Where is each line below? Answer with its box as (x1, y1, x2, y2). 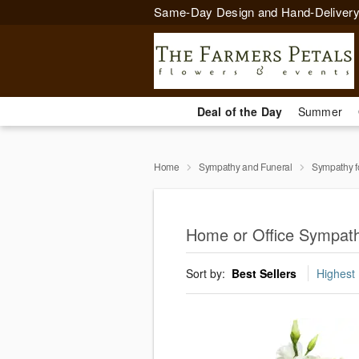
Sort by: (186, 265, 228, 282)
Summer (298, 103, 342, 119)
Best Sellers (232, 265, 296, 282)
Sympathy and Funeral (198, 159, 292, 173)
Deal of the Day (196, 103, 282, 119)
